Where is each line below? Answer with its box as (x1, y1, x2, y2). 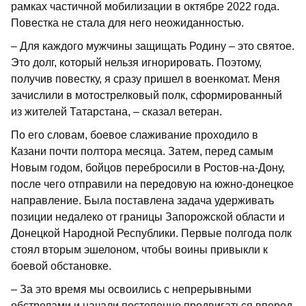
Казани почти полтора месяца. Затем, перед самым (11, 145, 273, 157)
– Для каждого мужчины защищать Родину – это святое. (11, 40, 294, 52)
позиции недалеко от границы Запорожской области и (11, 210, 285, 223)
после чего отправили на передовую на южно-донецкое (11, 178, 294, 190)
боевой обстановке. (11, 260, 111, 272)
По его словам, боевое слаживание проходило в (11, 128, 258, 141)
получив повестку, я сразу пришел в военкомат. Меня (11, 72, 280, 85)
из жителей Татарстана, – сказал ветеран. (11, 105, 222, 117)
